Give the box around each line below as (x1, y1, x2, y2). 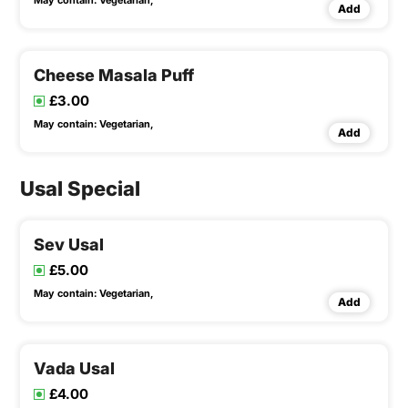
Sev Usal (34, 235, 104, 255)
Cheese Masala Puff (34, 66, 194, 86)
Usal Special (20, 177, 140, 201)
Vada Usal (34, 359, 115, 379)
